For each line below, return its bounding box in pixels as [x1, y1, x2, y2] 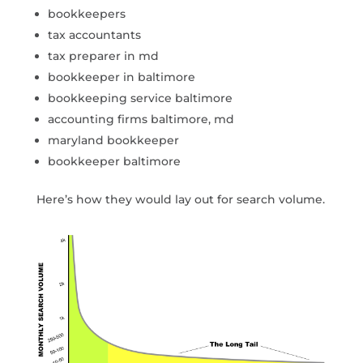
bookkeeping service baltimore [47, 90, 233, 105]
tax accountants [47, 27, 141, 42]
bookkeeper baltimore [47, 153, 181, 169]
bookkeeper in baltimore [47, 69, 195, 84]
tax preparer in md [47, 48, 159, 63]
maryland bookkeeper [47, 132, 179, 147]
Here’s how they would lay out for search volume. [36, 191, 325, 207]
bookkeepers [47, 6, 126, 21]
